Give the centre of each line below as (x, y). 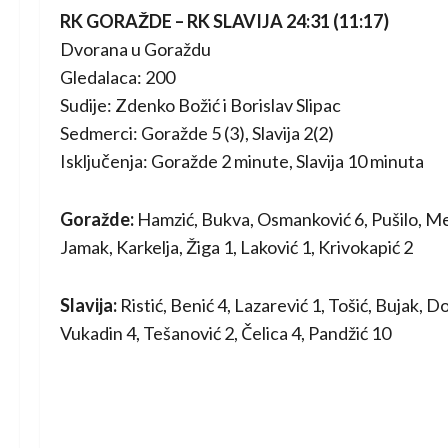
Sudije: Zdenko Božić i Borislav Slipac (200, 105)
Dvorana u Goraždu (135, 49)
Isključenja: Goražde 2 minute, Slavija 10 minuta (242, 161)
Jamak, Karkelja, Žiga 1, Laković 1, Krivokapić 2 (236, 247)
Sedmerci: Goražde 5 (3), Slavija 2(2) (197, 133)
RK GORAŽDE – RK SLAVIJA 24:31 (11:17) (224, 21)
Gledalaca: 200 (117, 77)
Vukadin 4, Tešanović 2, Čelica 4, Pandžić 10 (225, 333)
